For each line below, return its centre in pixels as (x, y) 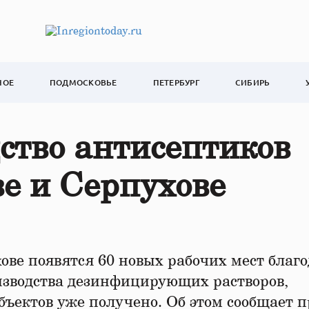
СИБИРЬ (252, 82)
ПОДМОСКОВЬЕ (83, 82)
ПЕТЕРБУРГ (176, 82)
